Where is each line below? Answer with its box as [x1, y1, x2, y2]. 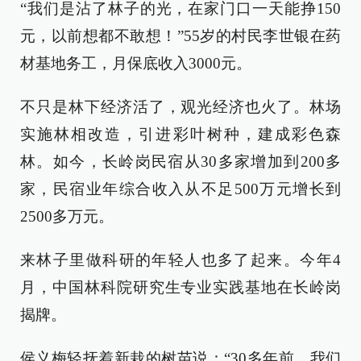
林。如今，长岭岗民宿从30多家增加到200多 [20, 153, 341, 170]
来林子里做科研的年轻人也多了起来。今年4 [20, 251, 341, 268]
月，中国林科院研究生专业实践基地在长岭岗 [20, 279, 341, 296]
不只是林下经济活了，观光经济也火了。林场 [20, 98, 341, 115]
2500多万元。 [20, 208, 114, 225]
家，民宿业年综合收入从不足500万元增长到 [20, 180, 341, 197]
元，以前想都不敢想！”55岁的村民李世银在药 [20, 27, 341, 44]
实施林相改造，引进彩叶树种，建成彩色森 [20, 126, 341, 143]
